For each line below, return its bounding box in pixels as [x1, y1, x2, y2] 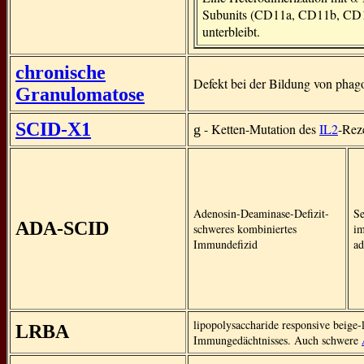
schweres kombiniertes [193, 221, 297, 236]
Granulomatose [15, 84, 145, 105]
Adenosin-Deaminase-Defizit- [193, 206, 329, 221]
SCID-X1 [15, 119, 91, 140]
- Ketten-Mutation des [201, 120, 319, 137]
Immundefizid [193, 236, 258, 252]
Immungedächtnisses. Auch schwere [193, 332, 362, 348]
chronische [15, 62, 106, 83]
